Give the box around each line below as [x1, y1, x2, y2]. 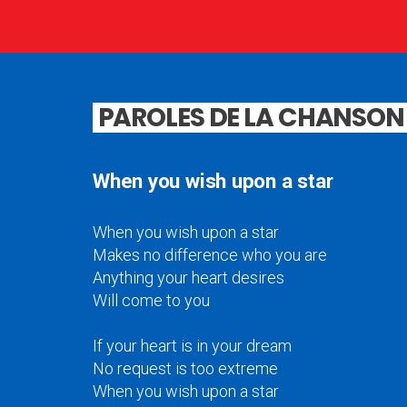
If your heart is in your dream [93, 336, 292, 356]
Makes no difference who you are [93, 245, 327, 265]
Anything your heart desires [93, 268, 284, 288]
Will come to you [93, 291, 210, 311]
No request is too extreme [93, 359, 278, 379]
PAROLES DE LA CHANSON [97, 99, 404, 136]
